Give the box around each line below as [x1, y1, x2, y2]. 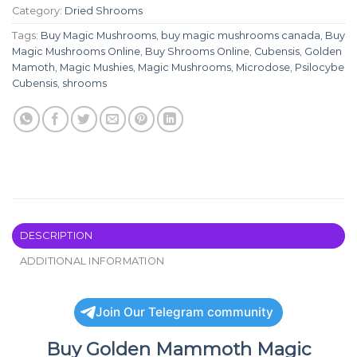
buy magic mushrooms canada [161, 29, 320, 41]
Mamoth [12, 61, 55, 73]
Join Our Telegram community [96, 304, 273, 320]
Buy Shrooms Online [145, 45, 249, 57]
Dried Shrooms [65, 4, 143, 17]
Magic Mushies [60, 61, 133, 73]
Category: [12, 4, 65, 17]
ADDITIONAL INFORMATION [19, 254, 165, 267]
